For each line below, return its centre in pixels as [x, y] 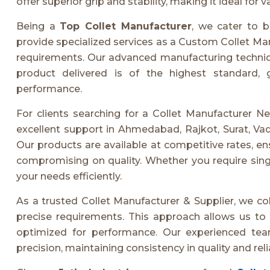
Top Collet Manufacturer [126, 26]
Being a [38, 26]
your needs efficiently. [69, 176]
